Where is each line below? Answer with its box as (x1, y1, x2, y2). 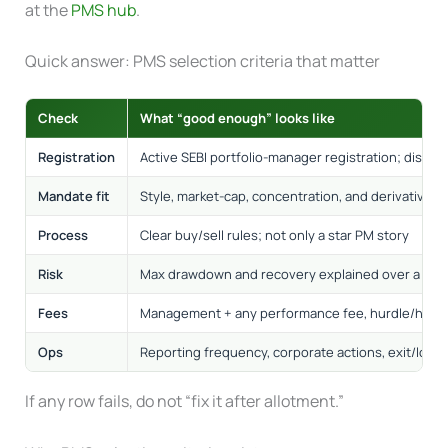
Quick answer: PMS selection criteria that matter (24, 50, 380, 73)
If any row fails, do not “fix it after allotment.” (24, 390, 344, 413)
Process (37, 226, 88, 245)
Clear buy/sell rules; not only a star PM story (139, 226, 409, 245)
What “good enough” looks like (139, 109, 335, 128)
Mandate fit (37, 187, 110, 206)
